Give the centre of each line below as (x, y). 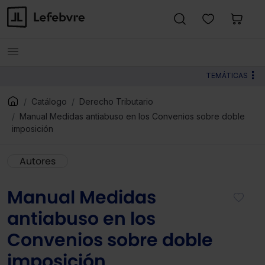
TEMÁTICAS (227, 75)
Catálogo (49, 102)
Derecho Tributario (116, 102)
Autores (38, 161)
